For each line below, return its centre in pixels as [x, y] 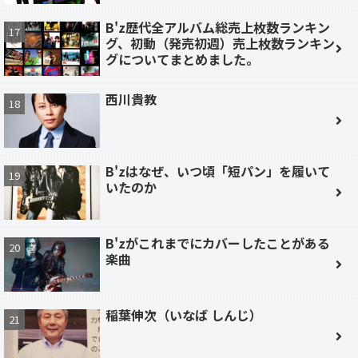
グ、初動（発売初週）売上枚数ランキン [220, 44]
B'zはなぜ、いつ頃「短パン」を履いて [218, 171]
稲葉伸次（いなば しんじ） [184, 315]
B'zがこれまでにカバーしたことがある [218, 243]
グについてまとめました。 [182, 60]
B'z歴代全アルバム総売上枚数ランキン [218, 28]
